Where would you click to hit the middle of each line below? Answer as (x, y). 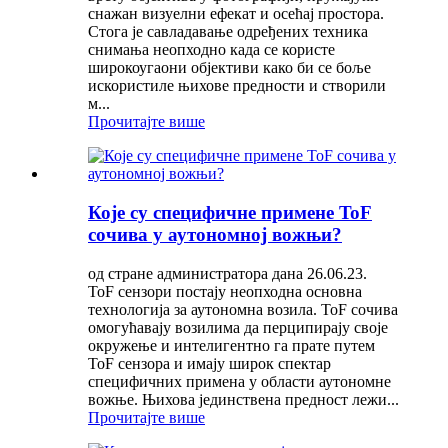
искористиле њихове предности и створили (237, 86)
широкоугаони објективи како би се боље (229, 68)
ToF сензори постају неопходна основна (225, 291)
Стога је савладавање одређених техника (228, 32)
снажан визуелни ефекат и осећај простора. (236, 14)
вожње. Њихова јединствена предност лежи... (243, 399)
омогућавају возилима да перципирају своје (238, 327)
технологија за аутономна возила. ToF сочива (243, 309)
